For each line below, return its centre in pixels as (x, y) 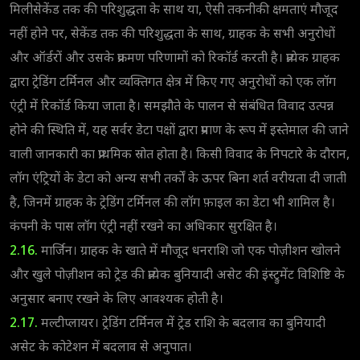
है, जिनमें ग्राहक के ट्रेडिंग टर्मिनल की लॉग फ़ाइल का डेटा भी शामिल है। (172, 203)
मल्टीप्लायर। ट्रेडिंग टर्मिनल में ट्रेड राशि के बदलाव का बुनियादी (182, 324)
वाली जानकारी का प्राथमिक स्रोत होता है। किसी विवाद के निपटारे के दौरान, (180, 155)
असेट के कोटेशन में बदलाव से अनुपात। (101, 348)
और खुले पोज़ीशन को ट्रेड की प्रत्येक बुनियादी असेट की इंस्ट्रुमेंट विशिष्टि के (177, 276)
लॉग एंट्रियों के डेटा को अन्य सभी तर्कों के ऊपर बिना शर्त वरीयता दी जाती (178, 179)
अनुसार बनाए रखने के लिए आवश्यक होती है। (117, 300)
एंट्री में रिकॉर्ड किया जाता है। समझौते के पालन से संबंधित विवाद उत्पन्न (172, 107)
